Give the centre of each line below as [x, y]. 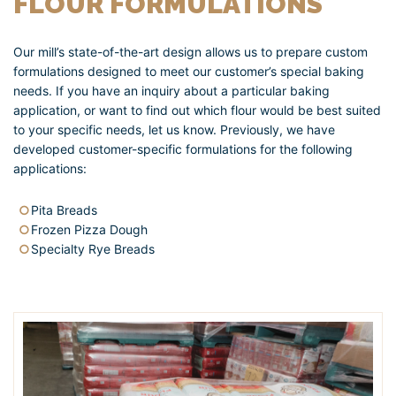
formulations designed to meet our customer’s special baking [189, 71]
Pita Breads [64, 209]
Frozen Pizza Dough [89, 229]
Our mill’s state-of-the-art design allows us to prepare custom [190, 51]
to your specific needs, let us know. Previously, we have [174, 129]
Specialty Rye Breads [93, 248]
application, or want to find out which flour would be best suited [197, 110]
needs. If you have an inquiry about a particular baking [171, 90]
